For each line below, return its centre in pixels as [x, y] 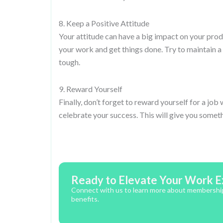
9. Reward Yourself [91, 89]
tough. [69, 62]
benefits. [85, 199]
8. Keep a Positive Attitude [104, 23]
